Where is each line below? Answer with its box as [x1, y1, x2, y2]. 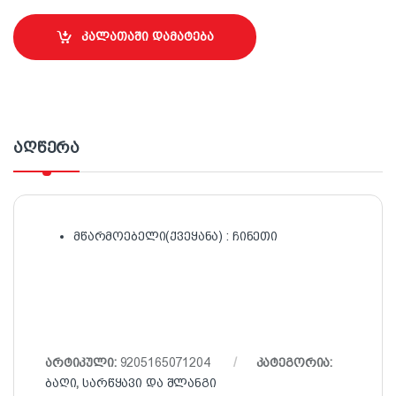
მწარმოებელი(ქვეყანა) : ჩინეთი [73, 228, 278, 243]
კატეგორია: [255, 354, 333, 369]
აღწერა [13, 138, 80, 156]
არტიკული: [45, 354, 120, 369]
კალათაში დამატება [80, 29, 214, 44]
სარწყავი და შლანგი [82, 375, 217, 390]
